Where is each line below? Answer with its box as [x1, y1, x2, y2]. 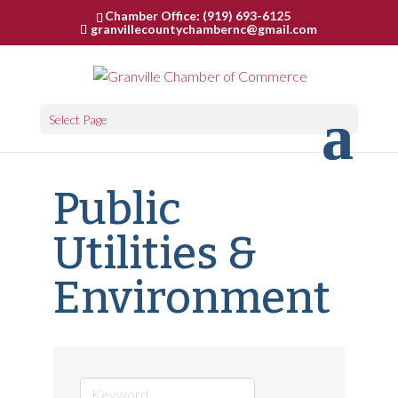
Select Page [48, 111, 107, 127]
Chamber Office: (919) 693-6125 [104, 7, 291, 23]
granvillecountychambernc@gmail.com [91, 20, 318, 36]
